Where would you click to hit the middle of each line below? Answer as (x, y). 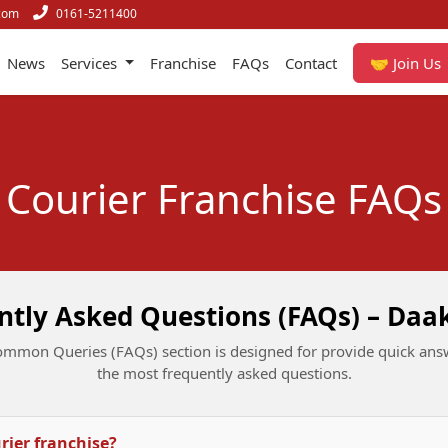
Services (91, 62)
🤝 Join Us (408, 62)
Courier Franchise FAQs (224, 198)
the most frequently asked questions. (224, 373)
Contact (311, 62)
